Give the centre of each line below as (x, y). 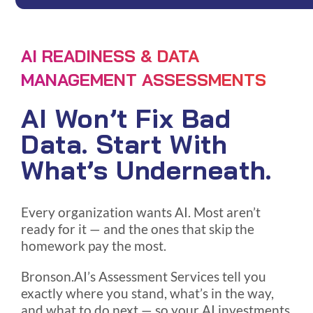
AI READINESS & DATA (110, 56)
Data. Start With (124, 144)
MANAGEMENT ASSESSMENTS (143, 80)
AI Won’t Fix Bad (126, 118)
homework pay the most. (93, 246)
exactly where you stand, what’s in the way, (147, 294)
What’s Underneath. (146, 170)
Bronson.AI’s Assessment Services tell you (143, 277)
